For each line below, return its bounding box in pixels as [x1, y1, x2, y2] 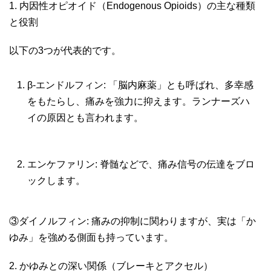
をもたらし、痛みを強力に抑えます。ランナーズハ [27, 96, 250, 106]
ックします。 [27, 175, 88, 186]
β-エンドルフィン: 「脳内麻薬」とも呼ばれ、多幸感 [27, 79, 253, 90]
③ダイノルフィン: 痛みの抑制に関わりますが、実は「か [9, 215, 256, 226]
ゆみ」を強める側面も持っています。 [9, 232, 176, 243]
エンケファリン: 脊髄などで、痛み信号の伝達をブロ [27, 158, 255, 169]
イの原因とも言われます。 [27, 112, 146, 123]
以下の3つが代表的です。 [9, 45, 123, 56]
